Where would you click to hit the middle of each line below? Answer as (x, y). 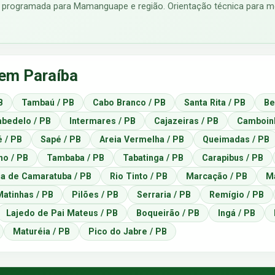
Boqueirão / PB (168, 213)
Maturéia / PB (41, 231)
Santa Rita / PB (215, 102)
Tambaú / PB (48, 102)
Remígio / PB (237, 194)
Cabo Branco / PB (129, 102)
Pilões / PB (95, 194)
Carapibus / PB (233, 157)
